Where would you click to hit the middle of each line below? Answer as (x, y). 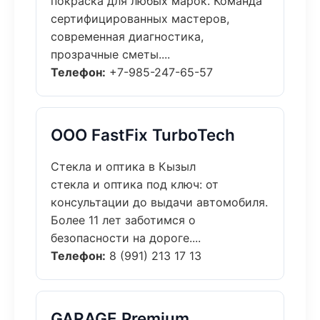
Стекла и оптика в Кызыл (123, 166)
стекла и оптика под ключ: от (135, 184)
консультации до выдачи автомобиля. (159, 202)
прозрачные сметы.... (110, 54)
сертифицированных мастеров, (140, 19)
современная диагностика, (127, 36)
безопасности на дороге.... (126, 238)
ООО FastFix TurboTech (143, 135)
